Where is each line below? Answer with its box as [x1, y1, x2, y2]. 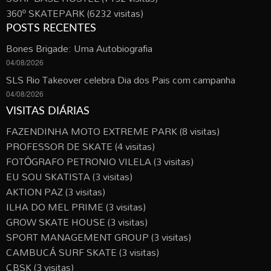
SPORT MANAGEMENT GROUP [6, 227, 149, 247]
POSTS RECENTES [6, 22, 96, 34]
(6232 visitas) [85, 3, 143, 23]
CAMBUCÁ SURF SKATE [6, 242, 117, 262]
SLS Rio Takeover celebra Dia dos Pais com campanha [6, 70, 235, 90]
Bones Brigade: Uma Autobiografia [6, 38, 152, 58]
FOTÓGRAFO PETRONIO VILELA [6, 151, 151, 171]
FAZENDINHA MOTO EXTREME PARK [6, 121, 177, 141]
